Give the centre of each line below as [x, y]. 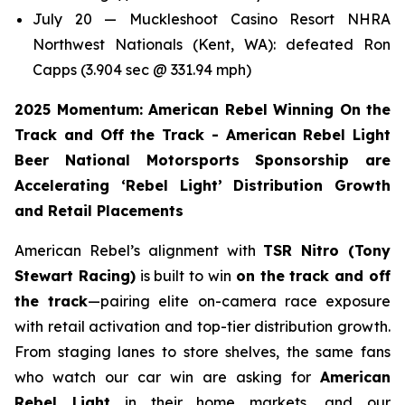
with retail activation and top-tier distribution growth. [202, 326]
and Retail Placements [99, 210]
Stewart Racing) [75, 275]
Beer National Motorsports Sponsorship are [202, 160]
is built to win [185, 275]
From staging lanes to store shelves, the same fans [202, 351]
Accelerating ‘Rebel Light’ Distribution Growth [202, 185]
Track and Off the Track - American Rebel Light [202, 134]
